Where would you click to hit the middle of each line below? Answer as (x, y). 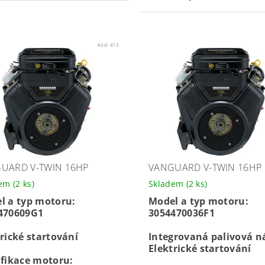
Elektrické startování (200, 249)
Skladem (167, 184)
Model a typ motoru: (198, 201)
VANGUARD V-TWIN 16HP (205, 168)
